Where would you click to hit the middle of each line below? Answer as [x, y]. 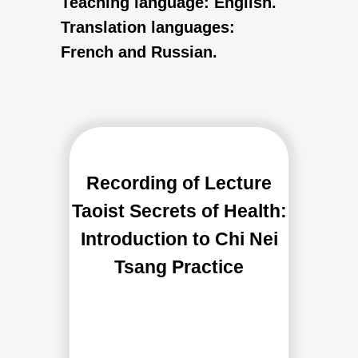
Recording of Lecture [179, 183]
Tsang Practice [179, 267]
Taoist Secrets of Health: [179, 211]
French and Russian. [139, 52]
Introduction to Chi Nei [179, 239]
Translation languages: [148, 27]
